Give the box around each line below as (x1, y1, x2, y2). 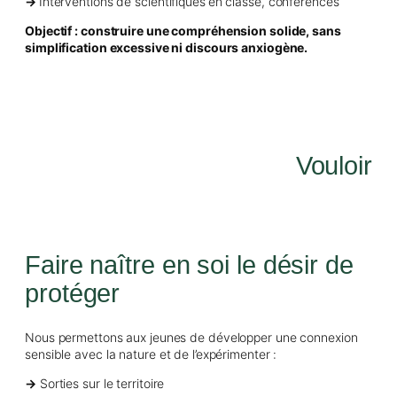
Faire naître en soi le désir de (25, 250, 354, 279)
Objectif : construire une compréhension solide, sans (25, 22, 341, 38)
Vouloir (295, 151, 372, 180)
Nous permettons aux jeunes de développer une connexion (25, 329, 358, 345)
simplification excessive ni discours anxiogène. (25, 39, 308, 55)
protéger (25, 278, 121, 307)
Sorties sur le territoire (35, 375, 165, 391)
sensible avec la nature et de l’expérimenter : (25, 346, 281, 362)
